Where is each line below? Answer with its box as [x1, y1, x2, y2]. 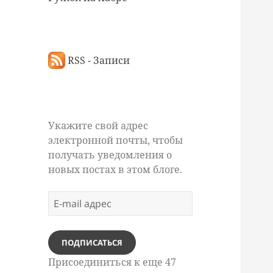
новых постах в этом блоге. [48, 163, 183, 177]
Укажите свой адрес [48, 119, 149, 133]
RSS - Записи [65, 54, 130, 68]
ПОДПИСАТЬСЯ [62, 237, 123, 249]
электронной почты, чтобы [48, 133, 183, 147]
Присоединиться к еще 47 [48, 255, 177, 269]
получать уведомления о [48, 148, 172, 162]
